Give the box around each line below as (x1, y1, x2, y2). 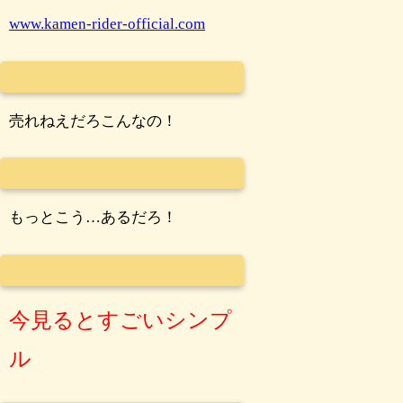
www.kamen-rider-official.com (9, 15, 206, 33)
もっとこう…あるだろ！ (9, 209, 178, 227)
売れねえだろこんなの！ (9, 112, 178, 130)
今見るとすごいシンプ (9, 309, 233, 333)
